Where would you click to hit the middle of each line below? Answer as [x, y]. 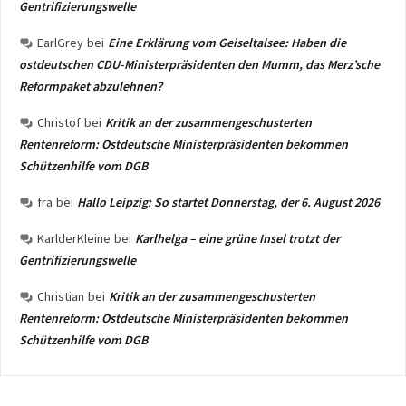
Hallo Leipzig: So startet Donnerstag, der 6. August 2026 [228, 202]
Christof [59, 122]
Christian [61, 296]
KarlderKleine [74, 238]
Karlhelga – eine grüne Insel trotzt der [237, 238]
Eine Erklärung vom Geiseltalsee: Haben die [227, 43]
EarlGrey [60, 43]
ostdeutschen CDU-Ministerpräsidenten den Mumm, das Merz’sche [199, 64]
